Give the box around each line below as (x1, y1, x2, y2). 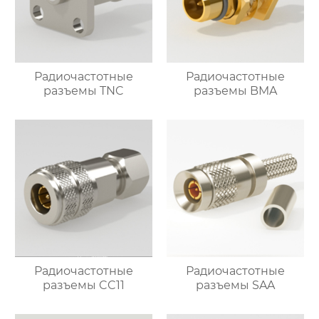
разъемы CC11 (43, 278, 125, 292)
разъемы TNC (43, 84, 125, 98)
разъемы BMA (193, 84, 277, 98)
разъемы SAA (195, 278, 275, 292)
